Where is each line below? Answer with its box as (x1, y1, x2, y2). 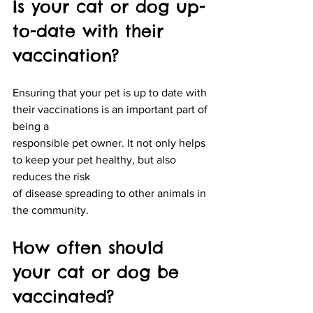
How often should (13, 236, 170, 258)
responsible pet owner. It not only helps (13, 136, 208, 149)
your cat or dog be (13, 261, 186, 282)
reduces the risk (13, 170, 90, 182)
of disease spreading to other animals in (13, 187, 209, 199)
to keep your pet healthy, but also (13, 153, 179, 166)
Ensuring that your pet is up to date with (13, 86, 210, 99)
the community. (13, 203, 89, 216)
